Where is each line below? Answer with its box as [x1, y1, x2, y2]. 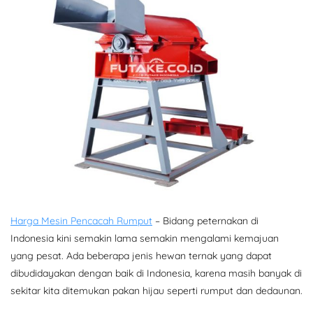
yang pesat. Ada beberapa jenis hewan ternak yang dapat [10, 249, 272, 263]
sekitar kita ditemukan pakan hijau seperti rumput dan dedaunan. [10, 284, 303, 298]
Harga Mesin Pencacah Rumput [10, 214, 152, 228]
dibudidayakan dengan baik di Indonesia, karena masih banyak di [10, 267, 302, 280]
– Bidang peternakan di [152, 214, 259, 228]
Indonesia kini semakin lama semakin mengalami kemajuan [10, 232, 279, 245]
